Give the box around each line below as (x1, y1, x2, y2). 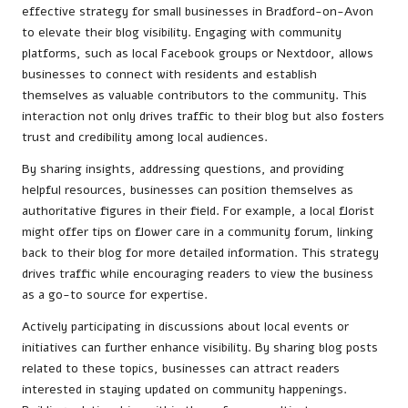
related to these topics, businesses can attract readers (22, 359, 340, 377)
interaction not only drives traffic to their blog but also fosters (22, 107, 384, 125)
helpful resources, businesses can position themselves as (22, 180, 353, 199)
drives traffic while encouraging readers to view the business (22, 264, 373, 282)
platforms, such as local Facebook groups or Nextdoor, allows (22, 44, 373, 62)
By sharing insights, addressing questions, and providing (22, 159, 344, 178)
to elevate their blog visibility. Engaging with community (22, 23, 342, 41)
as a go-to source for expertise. (22, 285, 208, 303)
